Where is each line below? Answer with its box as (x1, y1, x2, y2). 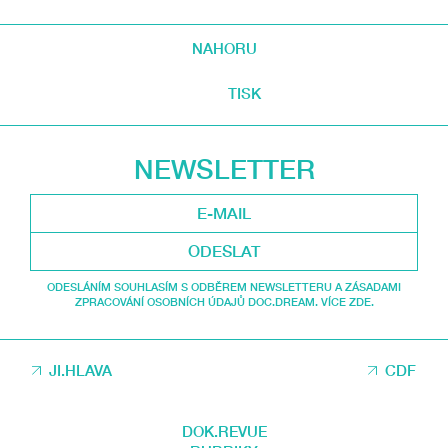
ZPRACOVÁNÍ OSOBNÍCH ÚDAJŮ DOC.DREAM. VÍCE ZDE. (74, 295, 374, 309)
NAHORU (191, 38, 257, 57)
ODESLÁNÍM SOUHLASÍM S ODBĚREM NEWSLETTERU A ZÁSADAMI (47, 280, 401, 294)
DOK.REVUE (181, 422, 267, 441)
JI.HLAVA (49, 361, 113, 380)
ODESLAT (188, 240, 260, 261)
